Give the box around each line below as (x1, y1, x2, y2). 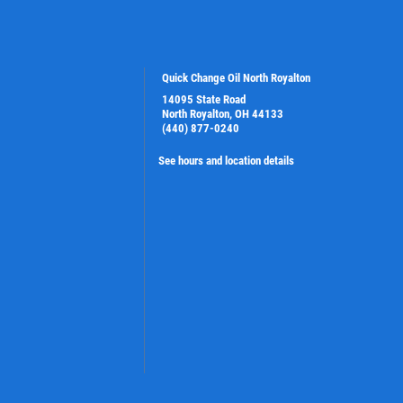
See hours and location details (157, 153, 294, 167)
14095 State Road (161, 92, 246, 106)
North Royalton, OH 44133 (161, 106, 283, 121)
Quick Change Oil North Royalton (161, 70, 310, 85)
